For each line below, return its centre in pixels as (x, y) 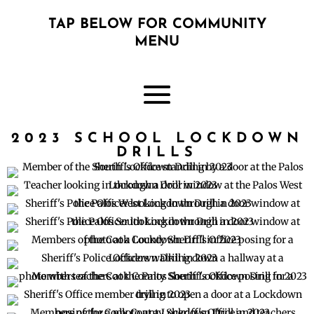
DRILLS (157, 152)
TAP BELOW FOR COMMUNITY (157, 24)
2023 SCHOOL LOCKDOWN (157, 138)
